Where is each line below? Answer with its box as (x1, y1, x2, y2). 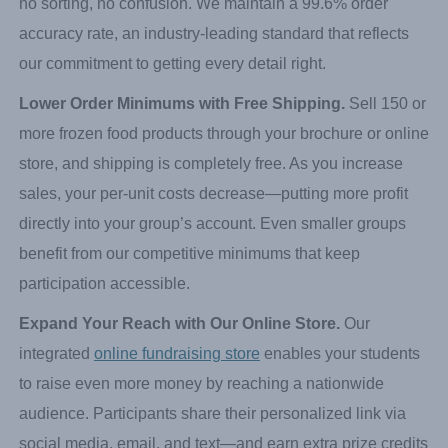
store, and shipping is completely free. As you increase (19, 248, 403, 266)
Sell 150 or (345, 188, 426, 206)
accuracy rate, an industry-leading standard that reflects (19, 118, 409, 136)
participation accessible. (19, 368, 190, 386)
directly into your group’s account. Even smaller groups (19, 308, 406, 326)
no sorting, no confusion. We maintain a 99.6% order (19, 88, 388, 106)
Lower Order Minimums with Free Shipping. (19, 188, 345, 206)
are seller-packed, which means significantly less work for (19, 28, 425, 46)
